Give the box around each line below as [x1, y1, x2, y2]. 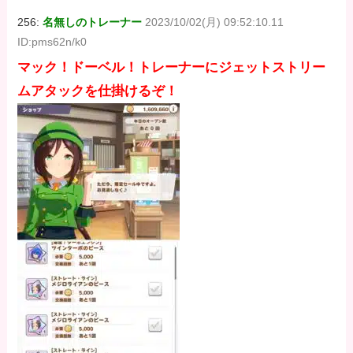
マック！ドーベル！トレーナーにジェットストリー [17, 59, 326, 75]
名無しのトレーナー [43, 16, 143, 29]
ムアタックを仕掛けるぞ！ [17, 83, 179, 98]
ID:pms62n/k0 [17, 35, 87, 49]
